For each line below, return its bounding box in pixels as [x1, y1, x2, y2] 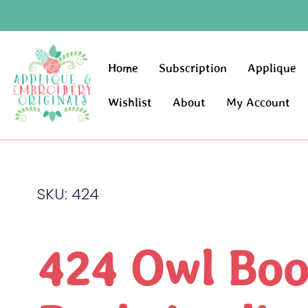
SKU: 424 [36, 184, 99, 206]
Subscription [159, 61, 228, 76]
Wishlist [108, 96, 153, 110]
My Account [226, 96, 291, 110]
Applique [247, 61, 297, 76]
